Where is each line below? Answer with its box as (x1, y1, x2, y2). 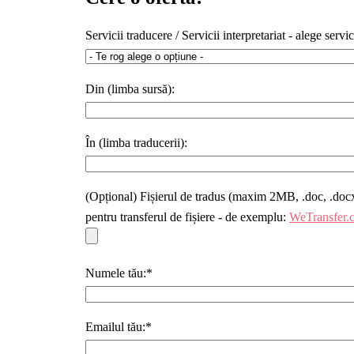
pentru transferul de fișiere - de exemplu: (85, 210, 289, 224)
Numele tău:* (85, 266, 153, 281)
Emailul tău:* (85, 320, 152, 334)
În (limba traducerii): (85, 136, 187, 150)
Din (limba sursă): (85, 82, 175, 96)
